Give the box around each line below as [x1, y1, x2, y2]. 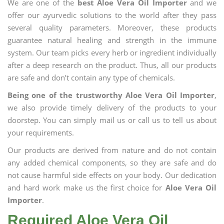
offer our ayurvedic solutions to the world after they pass [7, 10, 216, 20]
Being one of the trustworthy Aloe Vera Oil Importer [7, 90, 214, 100]
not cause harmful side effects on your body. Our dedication [7, 170, 216, 180]
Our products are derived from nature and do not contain [7, 145, 216, 155]
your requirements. [7, 127, 74, 137]
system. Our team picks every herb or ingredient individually [7, 47, 216, 57]
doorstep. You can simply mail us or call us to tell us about [7, 115, 216, 125]
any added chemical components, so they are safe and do [7, 157, 216, 167]
